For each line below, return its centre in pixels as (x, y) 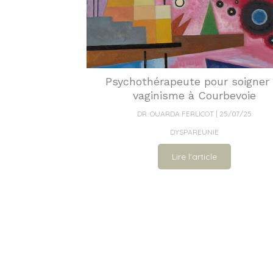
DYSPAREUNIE (194, 132)
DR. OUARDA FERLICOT (175, 113)
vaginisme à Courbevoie (194, 95)
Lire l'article (194, 156)
